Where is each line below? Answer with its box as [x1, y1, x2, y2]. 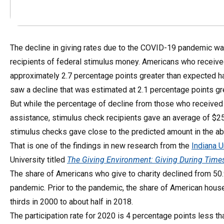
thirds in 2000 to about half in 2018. [10, 196, 133, 206]
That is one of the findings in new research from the [10, 140, 191, 150]
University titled [10, 154, 67, 164]
